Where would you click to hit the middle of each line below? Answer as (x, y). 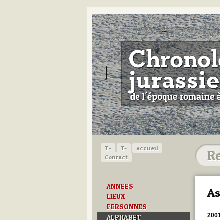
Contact (116, 157)
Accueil (147, 148)
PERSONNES (127, 206)
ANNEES (120, 186)
